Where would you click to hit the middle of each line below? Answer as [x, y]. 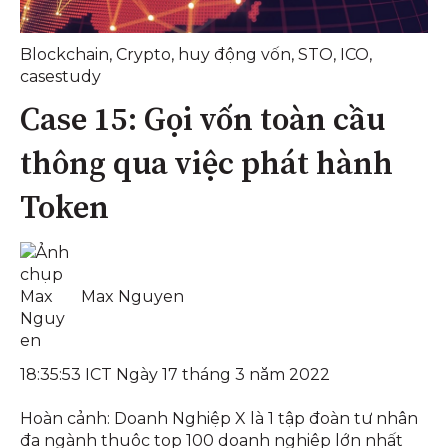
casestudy [60, 77]
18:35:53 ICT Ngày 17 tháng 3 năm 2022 [175, 374]
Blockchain [64, 55]
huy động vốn [234, 55]
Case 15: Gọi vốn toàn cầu [202, 121]
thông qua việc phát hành [206, 165]
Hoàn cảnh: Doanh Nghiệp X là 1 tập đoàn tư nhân [219, 419]
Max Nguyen [133, 297]
